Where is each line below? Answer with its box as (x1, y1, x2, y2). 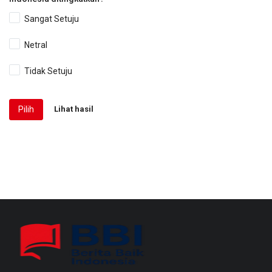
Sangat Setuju (24, 13, 80, 24)
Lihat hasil (54, 104, 93, 114)
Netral (24, 39, 48, 50)
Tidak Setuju (24, 66, 73, 76)
